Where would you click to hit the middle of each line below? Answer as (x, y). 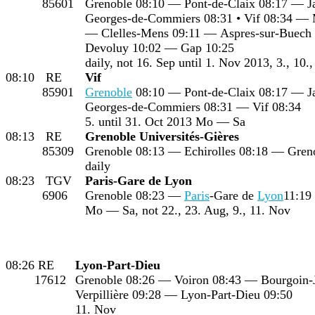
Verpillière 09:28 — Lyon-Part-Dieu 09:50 (184, 294)
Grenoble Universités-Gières (162, 136)
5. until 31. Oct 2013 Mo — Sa (165, 121)
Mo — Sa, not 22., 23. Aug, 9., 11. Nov (188, 210)
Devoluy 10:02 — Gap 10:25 (160, 47)
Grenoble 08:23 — (135, 195)
